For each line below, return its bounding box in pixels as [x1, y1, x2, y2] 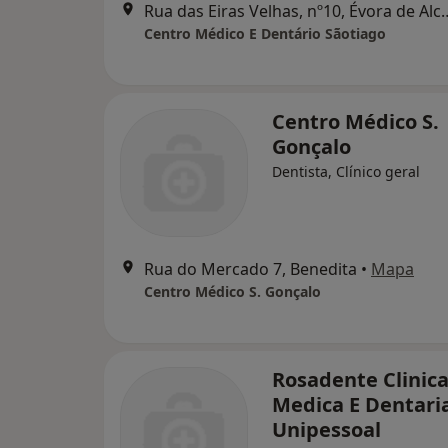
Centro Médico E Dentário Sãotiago [144, 24, 386, 43]
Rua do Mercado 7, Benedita [144, 258, 357, 280]
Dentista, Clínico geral [272, 162, 420, 181]
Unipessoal [272, 416, 381, 443]
